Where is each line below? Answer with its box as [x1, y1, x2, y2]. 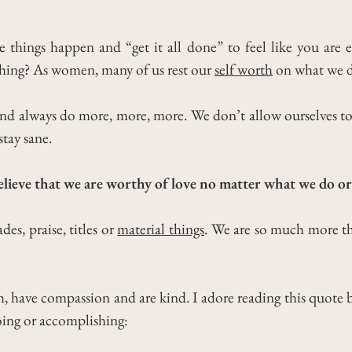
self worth [214, 59, 273, 79]
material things [117, 218, 204, 239]
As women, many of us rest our [30, 59, 214, 79]
